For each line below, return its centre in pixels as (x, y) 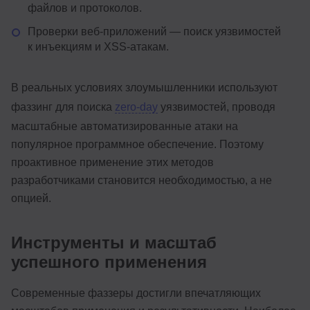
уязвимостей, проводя (217, 107)
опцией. (31, 198)
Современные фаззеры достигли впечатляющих (136, 293)
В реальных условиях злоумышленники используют (144, 87)
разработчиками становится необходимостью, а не (142, 180)
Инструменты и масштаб (114, 242)
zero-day (136, 107)
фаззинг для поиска (63, 107)
